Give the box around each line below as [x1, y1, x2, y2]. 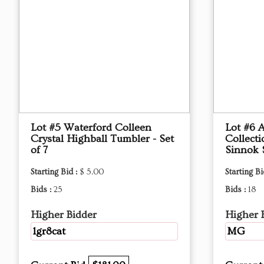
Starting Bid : [31, 167, 80, 177]
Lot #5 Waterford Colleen [31, 121, 151, 134]
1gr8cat [32, 225, 65, 237]
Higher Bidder [31, 209, 97, 221]
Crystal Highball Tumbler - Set [31, 133, 174, 145]
